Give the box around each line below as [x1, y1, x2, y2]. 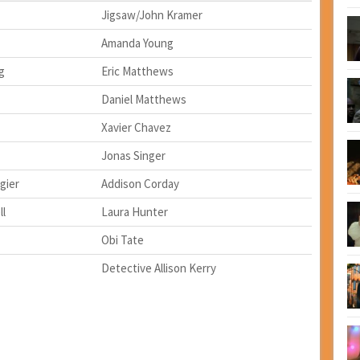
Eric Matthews [100, 63, 174, 80]
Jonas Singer [100, 148, 166, 164]
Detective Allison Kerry [100, 260, 216, 276]
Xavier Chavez [100, 120, 171, 136]
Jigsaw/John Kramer [100, 7, 202, 23]
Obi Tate [100, 232, 144, 248]
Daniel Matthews [100, 92, 186, 108]
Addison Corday [100, 176, 179, 192]
